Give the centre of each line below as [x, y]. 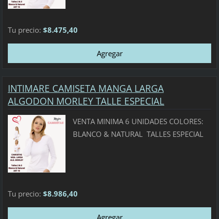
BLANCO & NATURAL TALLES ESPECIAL [138, 134]
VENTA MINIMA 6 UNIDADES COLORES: [138, 121]
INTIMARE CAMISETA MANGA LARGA [86, 89]
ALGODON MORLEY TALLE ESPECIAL [86, 101]
